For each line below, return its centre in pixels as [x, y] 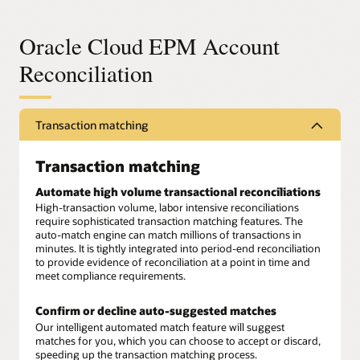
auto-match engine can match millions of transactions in [168, 235]
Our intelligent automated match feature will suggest [160, 327]
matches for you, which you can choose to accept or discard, [178, 340]
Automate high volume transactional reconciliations [178, 191]
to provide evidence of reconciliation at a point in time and [173, 262]
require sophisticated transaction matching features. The [169, 221]
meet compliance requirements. [110, 276]
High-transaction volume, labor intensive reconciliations [167, 208]
